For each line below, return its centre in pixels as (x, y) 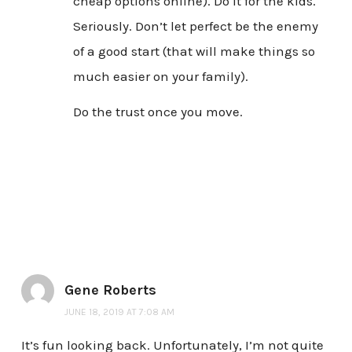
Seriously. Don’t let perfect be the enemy (196, 26)
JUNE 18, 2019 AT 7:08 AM (119, 312)
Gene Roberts (110, 290)
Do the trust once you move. (158, 112)
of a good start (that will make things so (194, 51)
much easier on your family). (161, 76)
